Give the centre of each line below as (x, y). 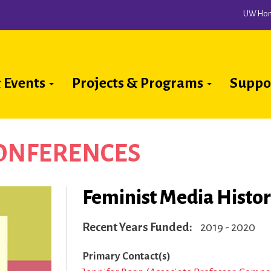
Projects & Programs (139, 83)
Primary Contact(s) (126, 256)
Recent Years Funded (136, 227)
